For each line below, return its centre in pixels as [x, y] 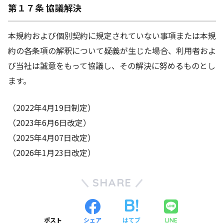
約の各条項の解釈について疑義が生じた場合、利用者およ [112, 50]
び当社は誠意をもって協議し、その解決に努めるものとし [112, 65]
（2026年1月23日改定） [52, 152]
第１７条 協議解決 [45, 7]
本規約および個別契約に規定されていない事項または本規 [112, 35]
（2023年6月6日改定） [49, 122]
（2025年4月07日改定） [52, 137]
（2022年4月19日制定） [52, 107]
